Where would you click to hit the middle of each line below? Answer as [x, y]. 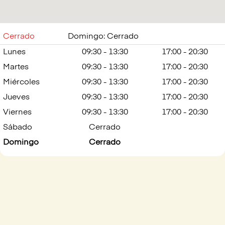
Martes [16, 67]
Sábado [18, 128]
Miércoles [21, 82]
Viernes [17, 113]
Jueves [16, 97]
